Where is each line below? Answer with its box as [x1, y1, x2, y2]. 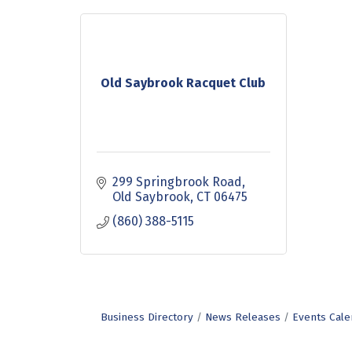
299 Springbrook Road [112, 174, 242, 190]
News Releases [205, 310, 280, 324]
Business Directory [101, 310, 193, 324]
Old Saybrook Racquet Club [101, 75, 266, 91]
